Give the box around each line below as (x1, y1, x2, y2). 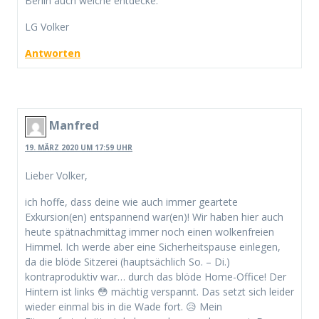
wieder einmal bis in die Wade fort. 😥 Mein (25, 299, 222, 313)
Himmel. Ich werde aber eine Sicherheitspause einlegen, (25, 239, 281, 253)
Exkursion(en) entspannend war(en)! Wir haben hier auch (25, 209, 283, 224)
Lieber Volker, (25, 168, 88, 182)
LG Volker (25, 20, 69, 34)
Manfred (49, 117, 99, 134)
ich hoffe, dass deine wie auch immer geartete (25, 194, 238, 209)
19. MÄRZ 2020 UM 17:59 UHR (25, 142, 132, 152)
